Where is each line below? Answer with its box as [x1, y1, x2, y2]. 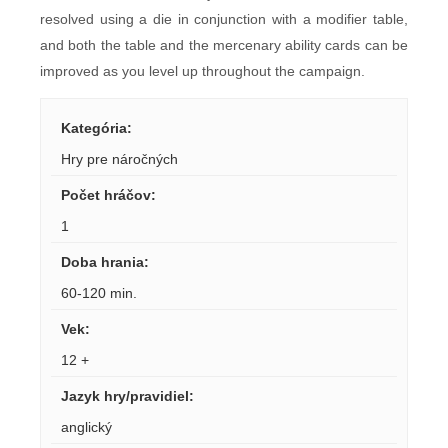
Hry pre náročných [61, 150, 178, 167]
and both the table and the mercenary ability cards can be [40, 36, 408, 53]
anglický [61, 418, 112, 435]
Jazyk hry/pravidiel [61, 387, 189, 404]
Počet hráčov [61, 186, 151, 203]
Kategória [61, 119, 127, 136]
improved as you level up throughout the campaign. [40, 62, 365, 79]
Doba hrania [61, 253, 144, 270]
